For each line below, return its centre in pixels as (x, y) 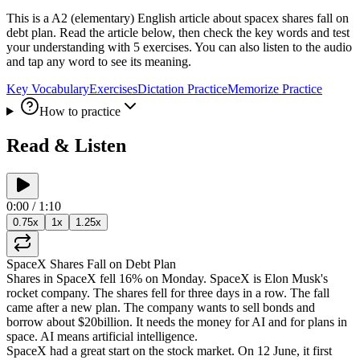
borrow (25, 321)
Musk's (310, 278)
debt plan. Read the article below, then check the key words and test (178, 32)
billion (113, 321)
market (214, 350)
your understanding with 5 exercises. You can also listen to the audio (179, 47)
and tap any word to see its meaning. (99, 61)
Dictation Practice (182, 88)
